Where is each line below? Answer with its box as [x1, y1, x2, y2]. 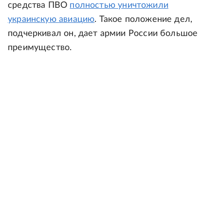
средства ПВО [8, 1, 70, 10]
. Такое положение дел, [94, 15, 193, 24]
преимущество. [8, 43, 72, 52]
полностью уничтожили [70, 1, 168, 10]
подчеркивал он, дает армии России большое [8, 29, 198, 38]
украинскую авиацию [8, 15, 95, 24]
